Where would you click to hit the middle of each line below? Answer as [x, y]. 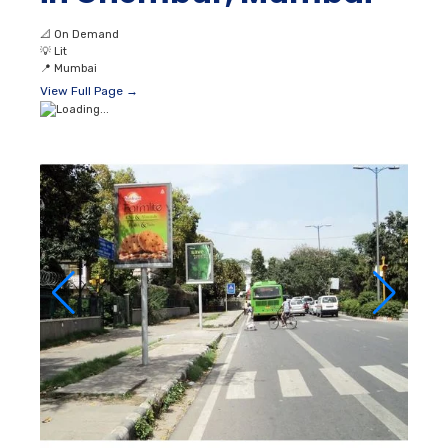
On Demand [86, 34]
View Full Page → [89, 90]
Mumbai [75, 68]
